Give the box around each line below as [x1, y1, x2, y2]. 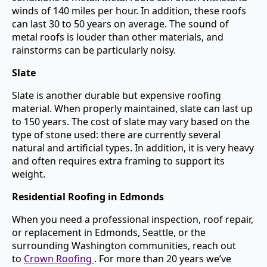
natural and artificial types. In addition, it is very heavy [12, 141, 254, 154]
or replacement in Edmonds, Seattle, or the [12, 226, 206, 239]
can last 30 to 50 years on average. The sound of [12, 17, 229, 30]
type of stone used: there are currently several [12, 128, 221, 141]
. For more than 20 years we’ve [94, 252, 231, 265]
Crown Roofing [24, 252, 92, 265]
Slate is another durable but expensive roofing [12, 89, 221, 102]
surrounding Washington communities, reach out [12, 239, 236, 252]
